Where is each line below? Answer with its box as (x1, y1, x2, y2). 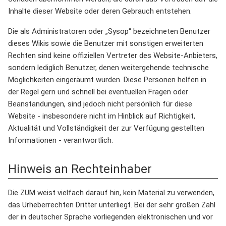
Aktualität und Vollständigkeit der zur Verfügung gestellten (8, 123, 204, 133)
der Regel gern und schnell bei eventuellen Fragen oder (8, 87, 188, 96)
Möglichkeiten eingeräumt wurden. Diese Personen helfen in (8, 75, 206, 84)
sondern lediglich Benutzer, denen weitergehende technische (8, 63, 209, 72)
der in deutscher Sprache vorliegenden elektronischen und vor (8, 212, 213, 221)
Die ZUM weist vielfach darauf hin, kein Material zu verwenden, (8, 188, 214, 197)
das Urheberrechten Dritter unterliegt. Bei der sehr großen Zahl (8, 200, 215, 209)
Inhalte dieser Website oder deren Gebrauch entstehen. (8, 6, 192, 16)
